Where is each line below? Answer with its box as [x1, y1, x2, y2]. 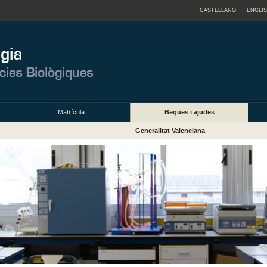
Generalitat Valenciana [135, 127, 205, 135]
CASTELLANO [200, 7, 236, 13]
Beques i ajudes [164, 108, 215, 116]
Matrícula [57, 108, 85, 116]
